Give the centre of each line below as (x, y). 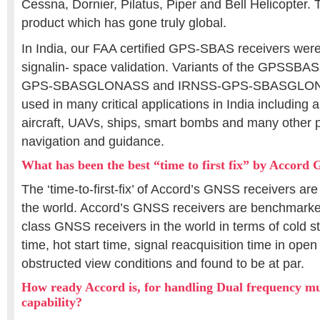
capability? (52, 302)
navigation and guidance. (93, 141)
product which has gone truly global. (124, 23)
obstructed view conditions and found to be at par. (163, 264)
